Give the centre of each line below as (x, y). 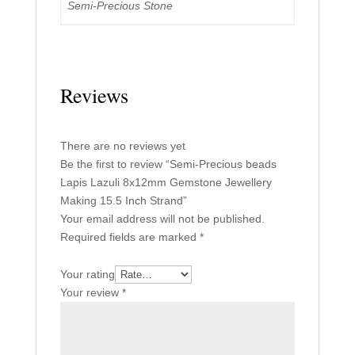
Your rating (87, 274)
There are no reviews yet (122, 145)
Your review (91, 292)
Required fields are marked (130, 237)
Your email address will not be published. (162, 218)
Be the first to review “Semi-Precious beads (168, 164)
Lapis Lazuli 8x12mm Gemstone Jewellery (166, 182)
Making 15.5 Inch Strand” (123, 200)
